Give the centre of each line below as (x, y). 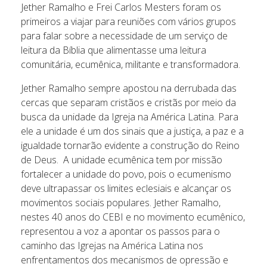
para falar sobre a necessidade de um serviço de (124, 36)
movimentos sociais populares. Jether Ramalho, (121, 203)
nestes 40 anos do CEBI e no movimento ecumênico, (133, 217)
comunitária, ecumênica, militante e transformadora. (131, 65)
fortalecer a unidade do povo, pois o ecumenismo (126, 174)
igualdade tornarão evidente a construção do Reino (130, 146)
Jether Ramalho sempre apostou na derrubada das (129, 89)
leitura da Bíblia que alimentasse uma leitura (114, 50)
